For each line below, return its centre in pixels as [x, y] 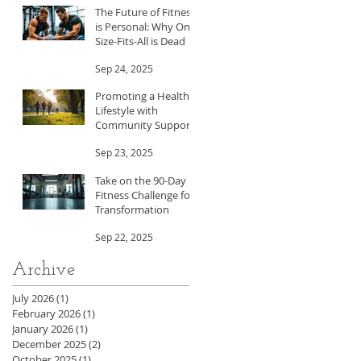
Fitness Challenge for [145, 195]
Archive [44, 270]
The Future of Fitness [145, 12]
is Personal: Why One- [147, 26]
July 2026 [33, 298]
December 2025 [49, 344]
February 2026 [46, 313]
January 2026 [43, 328]
